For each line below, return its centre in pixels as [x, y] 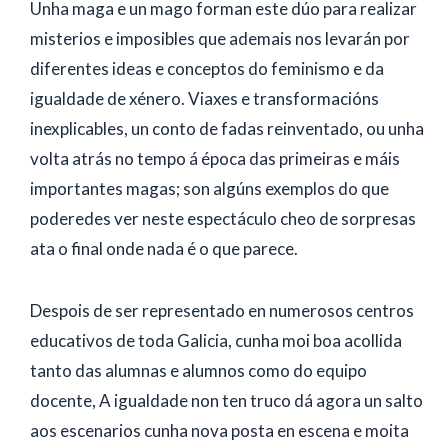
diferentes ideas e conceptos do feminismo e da [207, 68]
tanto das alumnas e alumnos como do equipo [198, 370]
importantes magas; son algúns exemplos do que [209, 188]
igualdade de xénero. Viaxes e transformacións [204, 98]
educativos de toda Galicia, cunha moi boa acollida [216, 340]
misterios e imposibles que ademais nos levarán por [220, 38]
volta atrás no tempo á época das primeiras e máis [215, 158]
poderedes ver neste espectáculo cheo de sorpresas [223, 218]
